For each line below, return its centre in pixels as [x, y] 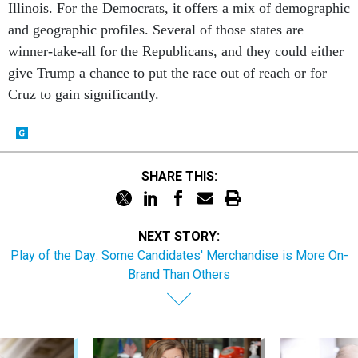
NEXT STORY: [179, 219]
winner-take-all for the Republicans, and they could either [176, 34]
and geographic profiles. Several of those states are [156, 12]
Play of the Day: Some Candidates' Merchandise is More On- [179, 238]
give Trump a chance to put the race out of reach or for [167, 55]
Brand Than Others [179, 257]
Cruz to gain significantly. [84, 77]
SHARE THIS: [183, 158]
